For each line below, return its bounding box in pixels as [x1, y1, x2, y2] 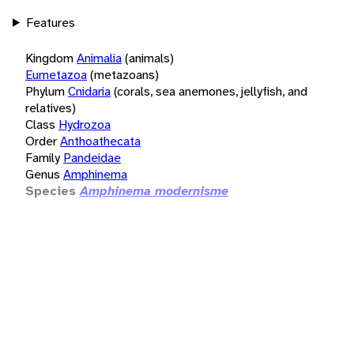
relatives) [25, 99, 76, 116]
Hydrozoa [58, 115, 111, 133]
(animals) [125, 49, 174, 66]
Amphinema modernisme [80, 182, 228, 199]
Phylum [25, 82, 65, 100]
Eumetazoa [25, 66, 87, 83]
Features [25, 13, 75, 31]
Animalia [77, 49, 122, 66]
